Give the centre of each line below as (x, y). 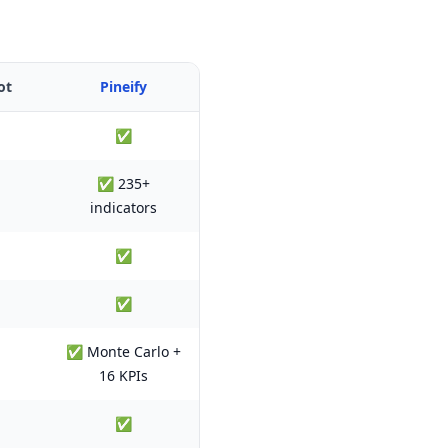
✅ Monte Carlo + (123, 351)
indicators (123, 207)
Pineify (123, 86)
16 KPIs (123, 375)
